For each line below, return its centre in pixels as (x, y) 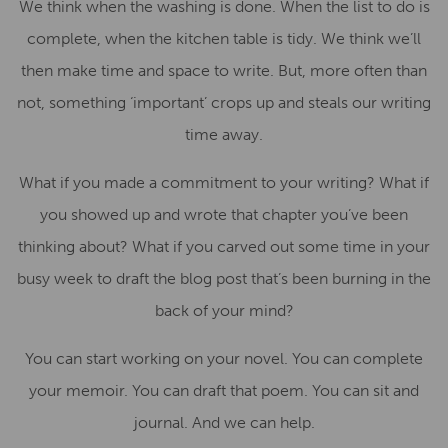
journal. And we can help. (224, 422)
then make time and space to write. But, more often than (224, 70)
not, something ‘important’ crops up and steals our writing (224, 102)
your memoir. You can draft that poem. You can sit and (224, 390)
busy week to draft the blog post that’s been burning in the (224, 278)
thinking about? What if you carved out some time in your (224, 246)
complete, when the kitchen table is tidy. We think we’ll (224, 38)
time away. (224, 134)
